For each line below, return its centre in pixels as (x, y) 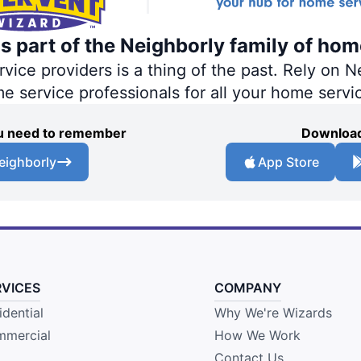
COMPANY (247, 287)
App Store (288, 162)
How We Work (257, 335)
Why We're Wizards (273, 312)
